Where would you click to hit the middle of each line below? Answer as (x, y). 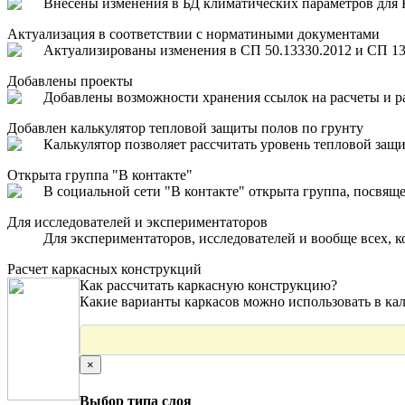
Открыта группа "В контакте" (100, 174)
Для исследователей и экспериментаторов (137, 221)
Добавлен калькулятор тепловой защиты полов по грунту (185, 127)
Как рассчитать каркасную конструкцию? (208, 285)
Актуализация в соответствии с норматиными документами (193, 33)
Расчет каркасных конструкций (104, 268)
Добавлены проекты (70, 80)
